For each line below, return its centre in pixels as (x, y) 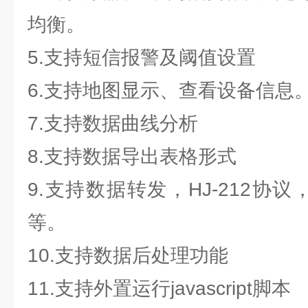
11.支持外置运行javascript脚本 (159, 288)
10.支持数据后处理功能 (128, 255)
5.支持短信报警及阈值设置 (142, 57)
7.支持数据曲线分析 (113, 123)
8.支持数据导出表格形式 (132, 156)
